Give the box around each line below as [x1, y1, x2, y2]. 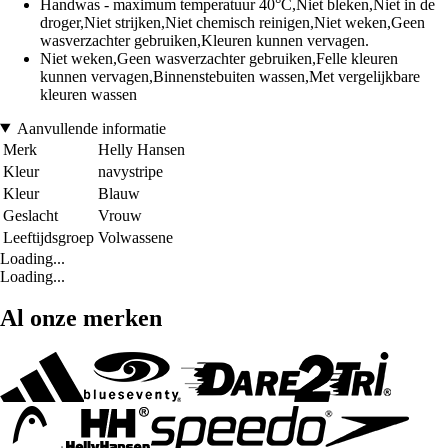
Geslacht [3, 206, 58, 224]
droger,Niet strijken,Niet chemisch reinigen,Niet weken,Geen [40, 13, 425, 31]
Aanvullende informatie [16, 119, 166, 137]
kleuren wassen [40, 85, 137, 103]
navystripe [98, 162, 163, 180]
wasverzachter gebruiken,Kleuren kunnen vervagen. [40, 31, 369, 49]
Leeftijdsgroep [3, 228, 94, 246]
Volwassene [98, 228, 173, 246]
